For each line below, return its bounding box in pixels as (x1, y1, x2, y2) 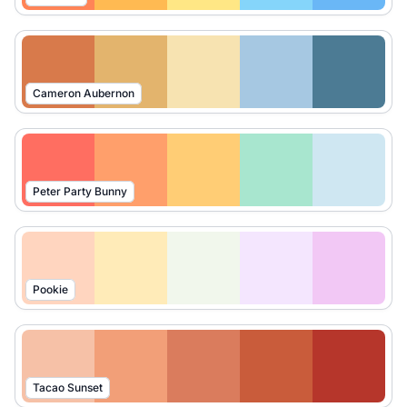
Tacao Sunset (33, 381, 103, 394)
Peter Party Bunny (33, 184, 127, 198)
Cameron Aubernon (33, 86, 134, 100)
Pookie (33, 283, 68, 296)
